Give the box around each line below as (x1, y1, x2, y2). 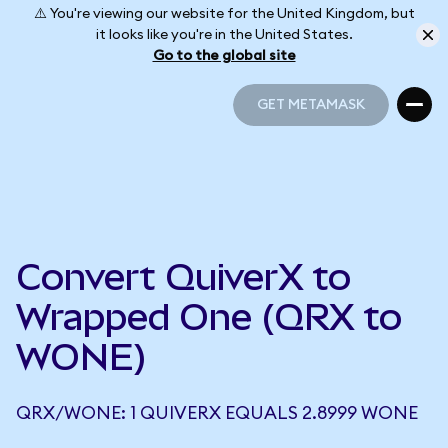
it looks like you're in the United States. (95, 27, 353, 42)
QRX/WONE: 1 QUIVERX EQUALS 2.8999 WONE (16, 404, 418, 422)
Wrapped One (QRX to (16, 296, 402, 338)
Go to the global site (152, 48, 296, 63)
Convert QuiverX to (16, 256, 351, 298)
